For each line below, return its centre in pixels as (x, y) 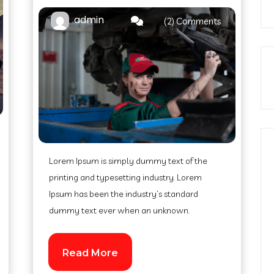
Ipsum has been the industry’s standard (124, 194)
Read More (90, 253)
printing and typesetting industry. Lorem (125, 177)
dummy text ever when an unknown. (119, 210)
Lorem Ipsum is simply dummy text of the (128, 161)
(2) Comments (192, 21)
